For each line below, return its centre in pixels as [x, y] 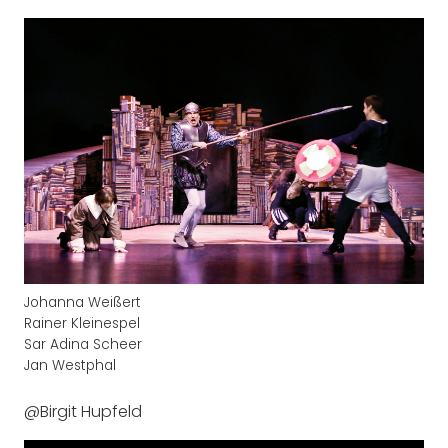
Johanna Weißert [82, 302]
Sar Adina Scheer [83, 344]
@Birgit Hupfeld [83, 411]
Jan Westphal [70, 365]
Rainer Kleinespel [82, 323]
